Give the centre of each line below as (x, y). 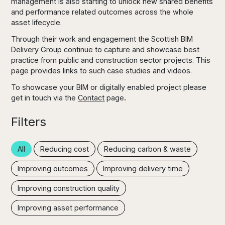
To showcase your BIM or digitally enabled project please (109, 87)
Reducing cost (65, 149)
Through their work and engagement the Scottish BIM (102, 39)
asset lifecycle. (37, 22)
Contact (91, 98)
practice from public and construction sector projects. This (111, 60)
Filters (29, 122)
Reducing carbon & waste (148, 149)
